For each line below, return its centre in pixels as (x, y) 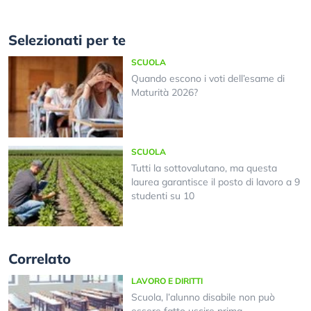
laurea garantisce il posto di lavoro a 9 (215, 182)
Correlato (40, 259)
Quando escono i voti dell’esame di (208, 79)
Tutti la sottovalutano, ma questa (204, 168)
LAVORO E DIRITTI (167, 281)
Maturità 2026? (164, 93)
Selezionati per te (67, 40)
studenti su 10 (162, 195)
